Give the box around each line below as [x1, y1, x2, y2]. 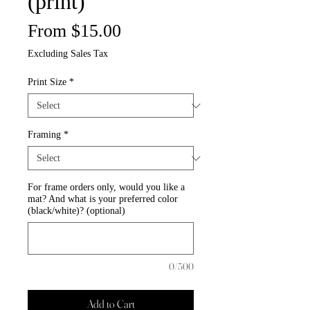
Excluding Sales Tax [28, 48, 108, 60]
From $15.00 [28, 21, 121, 42]
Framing [28, 129, 61, 140]
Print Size [28, 77, 66, 88]
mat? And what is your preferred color [28, 194, 178, 205]
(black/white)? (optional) [28, 206, 125, 217]
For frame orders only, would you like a [28, 182, 185, 193]
